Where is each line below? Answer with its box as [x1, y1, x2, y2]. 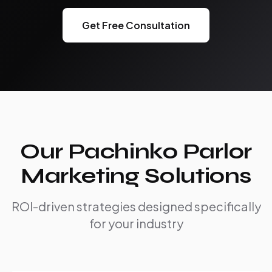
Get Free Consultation [82, 19, 190, 32]
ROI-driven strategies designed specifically [11, 199, 261, 214]
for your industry [89, 216, 183, 231]
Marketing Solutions [20, 163, 252, 189]
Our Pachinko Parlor [19, 138, 253, 165]
